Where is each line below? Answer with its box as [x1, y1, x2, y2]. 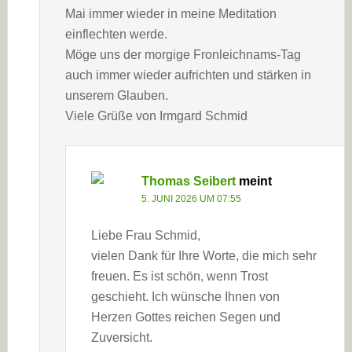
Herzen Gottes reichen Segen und [90, 310, 280, 324]
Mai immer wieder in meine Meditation [64, 7, 277, 20]
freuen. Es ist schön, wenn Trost [90, 269, 268, 283]
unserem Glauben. [64, 89, 168, 102]
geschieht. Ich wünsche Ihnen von [90, 290, 280, 303]
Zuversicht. [90, 331, 152, 344]
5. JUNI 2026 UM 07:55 [141, 193, 241, 204]
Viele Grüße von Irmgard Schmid [64, 109, 247, 123]
